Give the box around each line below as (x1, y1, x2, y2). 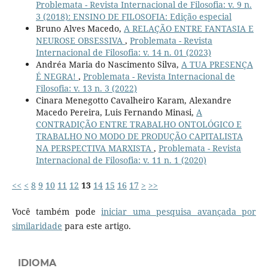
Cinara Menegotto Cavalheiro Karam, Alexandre (35, 94, 232, 106)
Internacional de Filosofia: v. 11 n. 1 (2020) (35, 154, 206, 166)
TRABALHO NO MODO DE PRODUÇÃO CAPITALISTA (35, 130, 243, 142)
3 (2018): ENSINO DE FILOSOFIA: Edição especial (35, 10, 232, 22)
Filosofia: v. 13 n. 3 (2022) (35, 82, 137, 94)
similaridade (11, 220, 62, 232)
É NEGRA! (35, 70, 78, 82)
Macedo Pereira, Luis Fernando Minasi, (35, 106, 196, 118)
